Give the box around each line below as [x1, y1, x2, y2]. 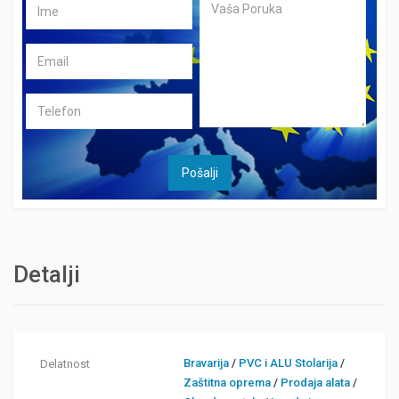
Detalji [13, 261, 80, 289]
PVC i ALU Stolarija [239, 356, 338, 370]
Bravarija [183, 356, 230, 370]
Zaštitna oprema [183, 376, 272, 390]
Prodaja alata [281, 376, 351, 390]
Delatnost [40, 357, 90, 371]
